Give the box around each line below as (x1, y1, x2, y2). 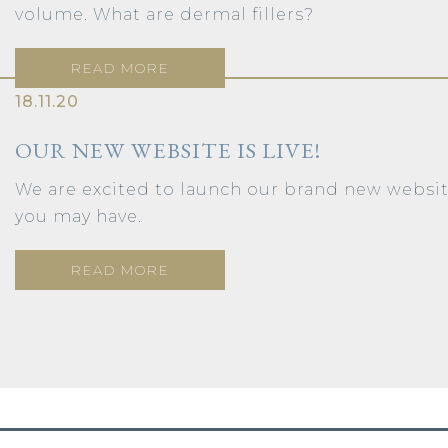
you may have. (15, 206, 142, 226)
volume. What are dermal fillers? (15, 4, 324, 24)
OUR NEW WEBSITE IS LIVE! (15, 134, 321, 165)
